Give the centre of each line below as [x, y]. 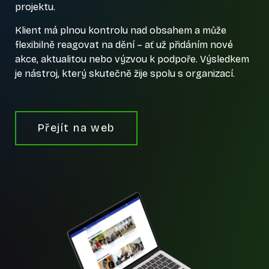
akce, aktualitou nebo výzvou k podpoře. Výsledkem [132, 59]
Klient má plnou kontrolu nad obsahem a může [121, 30]
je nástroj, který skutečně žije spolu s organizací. [125, 73]
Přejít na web [76, 128]
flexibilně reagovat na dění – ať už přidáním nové [124, 44]
